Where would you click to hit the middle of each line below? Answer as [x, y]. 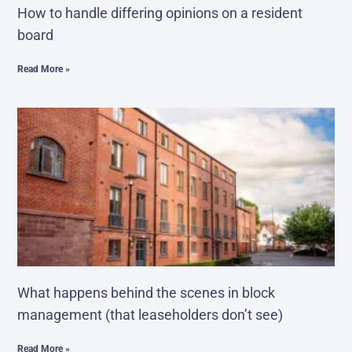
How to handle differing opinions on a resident [160, 13]
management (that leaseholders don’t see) [150, 315]
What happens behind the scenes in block [147, 293]
